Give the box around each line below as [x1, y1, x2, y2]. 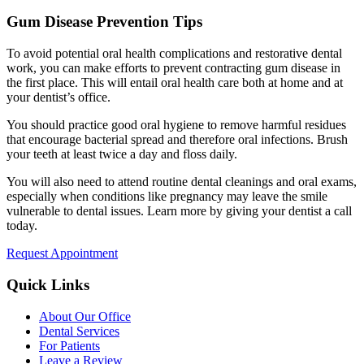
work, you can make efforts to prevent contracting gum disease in [6, 61, 340, 76]
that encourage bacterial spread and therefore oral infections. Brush [6, 132, 348, 147]
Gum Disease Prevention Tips [6, 13, 202, 31]
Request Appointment [6, 246, 118, 261]
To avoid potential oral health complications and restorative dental [6, 46, 342, 61]
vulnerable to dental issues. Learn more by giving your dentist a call [6, 204, 352, 219]
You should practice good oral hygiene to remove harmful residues [6, 118, 346, 132]
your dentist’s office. [6, 90, 110, 105]
